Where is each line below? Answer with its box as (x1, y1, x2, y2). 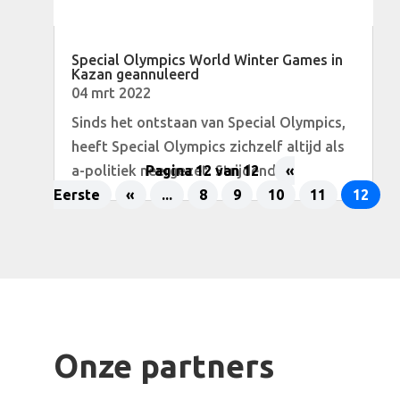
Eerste (53, 187, 100, 204)
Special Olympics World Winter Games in (71, 52, 343, 69)
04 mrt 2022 (71, 85, 151, 102)
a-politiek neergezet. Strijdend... (71, 162, 287, 179)
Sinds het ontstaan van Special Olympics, (71, 114, 346, 131)
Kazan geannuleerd (71, 66, 199, 83)
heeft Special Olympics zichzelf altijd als (71, 138, 345, 155)
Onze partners (53, 347, 274, 385)
